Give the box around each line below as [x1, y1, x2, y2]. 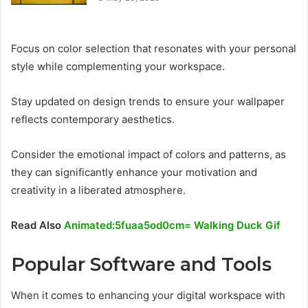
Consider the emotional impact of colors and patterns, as [11, 148, 286, 162]
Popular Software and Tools [11, 253, 272, 276]
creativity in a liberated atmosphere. [11, 184, 186, 197]
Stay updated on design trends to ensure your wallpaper [11, 95, 285, 109]
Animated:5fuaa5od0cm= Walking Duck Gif [64, 219, 280, 232]
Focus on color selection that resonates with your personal [11, 42, 296, 56]
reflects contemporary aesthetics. [11, 113, 175, 126]
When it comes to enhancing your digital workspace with [11, 288, 285, 302]
